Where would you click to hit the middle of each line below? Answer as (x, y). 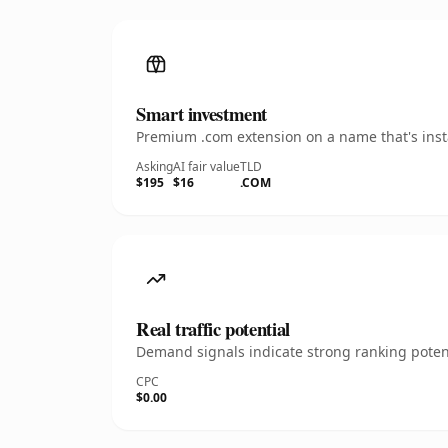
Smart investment (202, 113)
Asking (154, 166)
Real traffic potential (213, 328)
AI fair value (206, 166)
